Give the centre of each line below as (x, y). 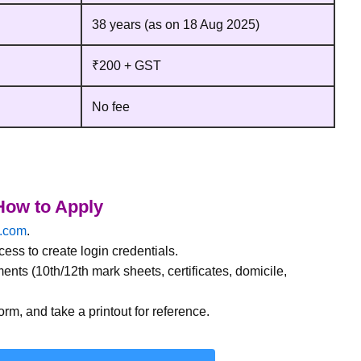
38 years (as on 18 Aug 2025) (176, 25)
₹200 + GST (127, 66)
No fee (111, 107)
